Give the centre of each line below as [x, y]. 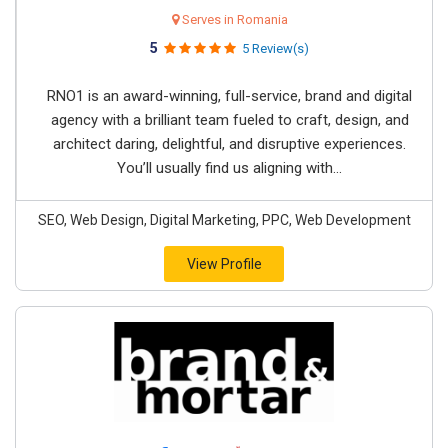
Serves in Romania [233, 19]
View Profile [224, 264]
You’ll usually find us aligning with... [229, 168]
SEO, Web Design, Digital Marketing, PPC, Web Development [224, 220]
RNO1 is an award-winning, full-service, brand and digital [229, 96]
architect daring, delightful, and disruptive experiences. [229, 144]
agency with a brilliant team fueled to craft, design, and [229, 120]
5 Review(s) [275, 48]
